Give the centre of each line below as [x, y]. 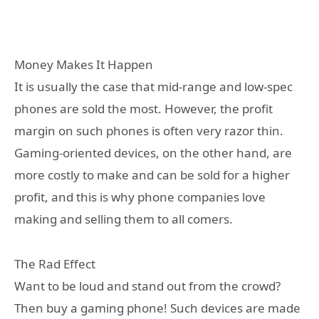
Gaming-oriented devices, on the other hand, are [153, 153]
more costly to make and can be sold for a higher [152, 175]
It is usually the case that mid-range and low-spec [153, 87]
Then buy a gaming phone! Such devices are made [157, 308]
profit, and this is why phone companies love [140, 197]
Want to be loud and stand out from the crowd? [147, 286]
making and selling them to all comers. [124, 219]
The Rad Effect [55, 263]
